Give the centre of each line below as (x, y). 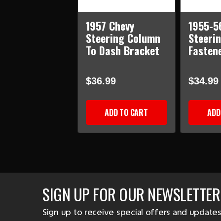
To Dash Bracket (122, 51)
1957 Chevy (110, 26)
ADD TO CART (126, 113)
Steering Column (123, 38)
